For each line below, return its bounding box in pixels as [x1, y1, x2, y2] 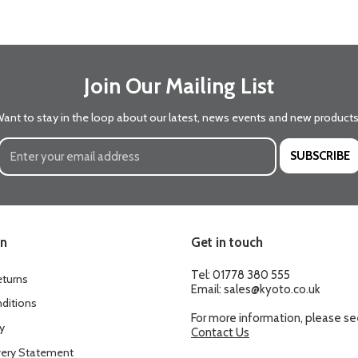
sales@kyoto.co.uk [224, 281, 320, 296]
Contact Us [191, 324, 249, 340]
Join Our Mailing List [84, 73, 274, 99]
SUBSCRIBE [290, 148, 350, 163]
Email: [191, 281, 224, 296]
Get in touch [191, 234, 263, 250]
